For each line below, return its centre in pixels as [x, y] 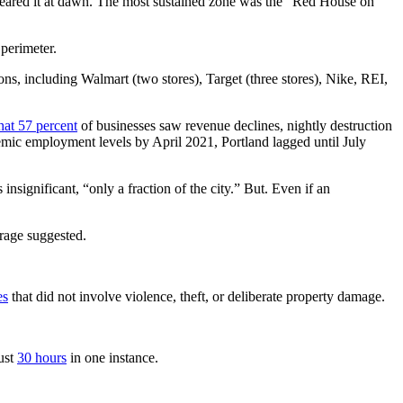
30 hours [42, 357]
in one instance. [112, 357]
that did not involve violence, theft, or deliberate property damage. [197, 296]
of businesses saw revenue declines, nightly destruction [235, 125]
